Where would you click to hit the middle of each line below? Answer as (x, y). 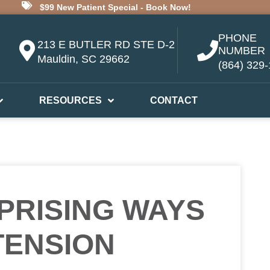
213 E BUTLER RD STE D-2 (106, 44)
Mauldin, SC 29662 (83, 59)
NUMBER (242, 51)
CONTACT (174, 100)
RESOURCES (71, 100)
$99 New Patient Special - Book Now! (115, 7)
